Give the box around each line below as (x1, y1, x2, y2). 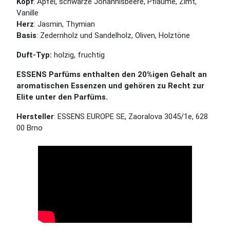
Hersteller (16, 112, 54, 121)
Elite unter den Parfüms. (16, 92, 108, 102)
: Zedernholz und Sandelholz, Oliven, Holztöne (36, 31, 190, 40)
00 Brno (16, 123, 43, 132)
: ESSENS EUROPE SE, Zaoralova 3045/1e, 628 (54, 112, 208, 121)
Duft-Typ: (16, 50, 52, 60)
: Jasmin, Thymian (34, 20, 95, 29)
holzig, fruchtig (52, 50, 107, 60)
